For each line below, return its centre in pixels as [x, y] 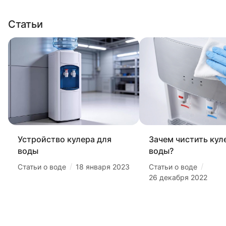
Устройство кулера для [65, 139]
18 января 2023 [103, 167]
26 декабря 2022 [178, 178]
